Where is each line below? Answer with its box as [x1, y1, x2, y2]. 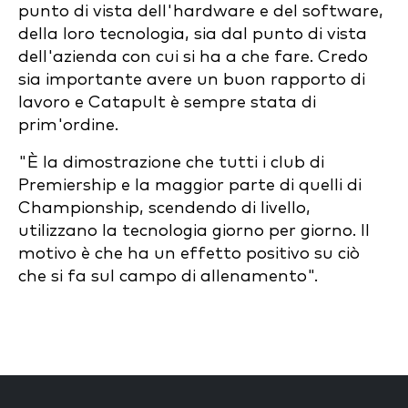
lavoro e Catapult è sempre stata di [18, 94, 316, 111]
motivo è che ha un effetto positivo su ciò [18, 245, 360, 262]
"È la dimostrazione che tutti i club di [18, 154, 324, 171]
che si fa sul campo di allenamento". [18, 268, 318, 285]
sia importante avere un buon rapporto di [18, 71, 365, 88]
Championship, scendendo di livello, [18, 199, 311, 217]
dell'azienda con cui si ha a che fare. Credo [18, 48, 368, 66]
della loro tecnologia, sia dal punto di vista [18, 25, 367, 43]
